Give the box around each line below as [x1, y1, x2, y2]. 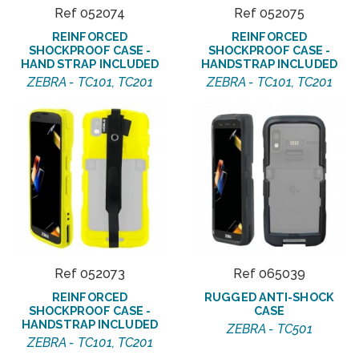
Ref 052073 [54, 266, 125, 282]
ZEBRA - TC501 [226, 321, 313, 337]
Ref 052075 [234, 6, 305, 22]
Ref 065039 [233, 266, 305, 282]
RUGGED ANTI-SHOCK [204, 290, 334, 305]
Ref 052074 [54, 6, 125, 22]
